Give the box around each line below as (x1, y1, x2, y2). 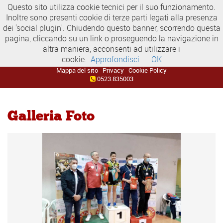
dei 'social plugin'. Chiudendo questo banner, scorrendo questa (2, 22, 221, 33)
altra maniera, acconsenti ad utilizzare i (43, 43, 180, 54)
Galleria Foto (7, 105, 95, 126)
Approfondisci (90, 54, 139, 65)
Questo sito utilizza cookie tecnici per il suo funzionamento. (7, 1, 216, 12)
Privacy (103, 65, 124, 75)
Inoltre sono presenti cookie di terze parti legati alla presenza (5, 12, 218, 23)
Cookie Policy (128, 65, 167, 75)
